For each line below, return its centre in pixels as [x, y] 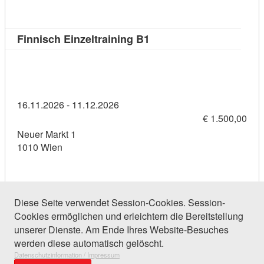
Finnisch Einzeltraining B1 [83, 39]
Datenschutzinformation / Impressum [67, 255]
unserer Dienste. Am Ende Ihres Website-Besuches [121, 230]
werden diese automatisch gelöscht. [89, 243]
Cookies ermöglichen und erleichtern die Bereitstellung [129, 216]
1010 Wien [40, 147]
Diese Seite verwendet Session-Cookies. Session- [120, 203]
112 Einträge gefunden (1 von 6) [94, 223]
